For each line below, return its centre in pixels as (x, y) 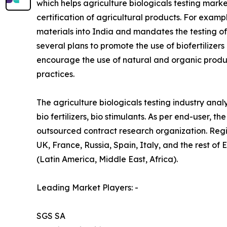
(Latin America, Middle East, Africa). (107, 159)
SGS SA (51, 216)
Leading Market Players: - (87, 188)
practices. (55, 74)
